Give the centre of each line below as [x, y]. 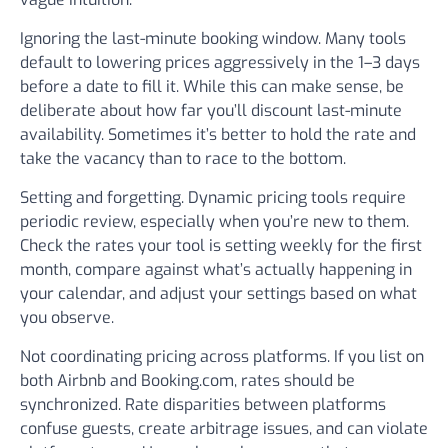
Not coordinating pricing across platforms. [175, 356]
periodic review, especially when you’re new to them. [214, 221]
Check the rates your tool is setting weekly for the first [221, 245]
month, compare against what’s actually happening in [216, 269]
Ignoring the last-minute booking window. [170, 38]
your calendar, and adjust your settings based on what [218, 293]
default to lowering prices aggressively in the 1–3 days [220, 62]
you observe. [67, 317]
